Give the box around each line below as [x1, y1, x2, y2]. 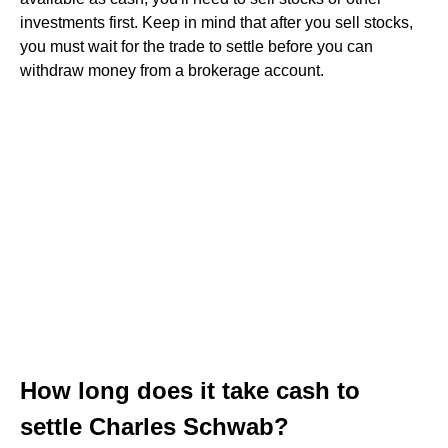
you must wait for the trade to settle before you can [20, 38, 373, 55]
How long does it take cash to [20, 377, 360, 404]
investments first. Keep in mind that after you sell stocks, [20, 14, 413, 31]
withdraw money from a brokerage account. [20, 62, 324, 79]
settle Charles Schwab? [20, 413, 289, 440]
